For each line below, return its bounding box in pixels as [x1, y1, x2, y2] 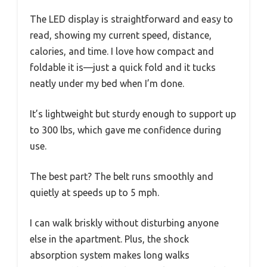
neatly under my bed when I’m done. [30, 77, 184, 89]
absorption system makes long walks [30, 249, 190, 260]
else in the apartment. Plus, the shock [30, 233, 189, 244]
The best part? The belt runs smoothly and [30, 170, 213, 182]
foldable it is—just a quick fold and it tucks [30, 61, 216, 73]
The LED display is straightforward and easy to [30, 13, 233, 24]
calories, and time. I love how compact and [30, 45, 214, 57]
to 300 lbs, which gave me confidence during [30, 124, 221, 135]
